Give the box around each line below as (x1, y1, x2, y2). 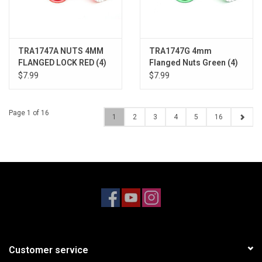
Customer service (9, 244, 88, 256)
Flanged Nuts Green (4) (149, 58, 238, 68)
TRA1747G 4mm (149, 46, 212, 56)
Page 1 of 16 (9, 109, 49, 118)
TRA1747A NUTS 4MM (18, 46, 104, 56)
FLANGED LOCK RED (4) (18, 58, 106, 68)
